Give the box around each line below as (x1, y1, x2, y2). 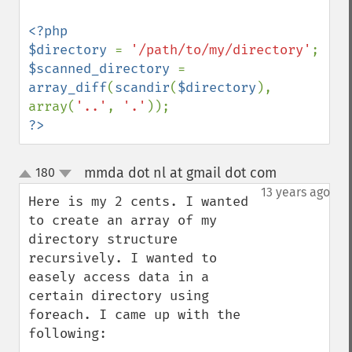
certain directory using (28, 288, 209, 304)
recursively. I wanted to (28, 250, 217, 266)
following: (28, 325, 107, 342)
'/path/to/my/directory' (130, 42, 311, 58)
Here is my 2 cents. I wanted (28, 193, 248, 210)
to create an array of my (28, 212, 217, 229)
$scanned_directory (28, 60, 178, 77)
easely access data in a (28, 269, 209, 285)
